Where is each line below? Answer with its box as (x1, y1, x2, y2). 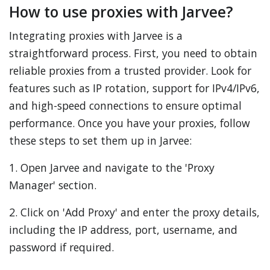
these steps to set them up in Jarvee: (9, 133, 192, 148)
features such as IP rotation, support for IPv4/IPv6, (9, 81, 260, 95)
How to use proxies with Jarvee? (9, 2, 233, 22)
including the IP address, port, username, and (9, 222, 237, 237)
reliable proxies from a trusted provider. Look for (9, 63, 251, 78)
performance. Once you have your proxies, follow (9, 116, 250, 130)
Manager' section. (9, 178, 96, 192)
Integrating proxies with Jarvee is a (9, 28, 183, 43)
